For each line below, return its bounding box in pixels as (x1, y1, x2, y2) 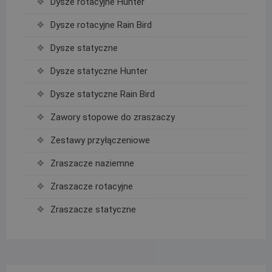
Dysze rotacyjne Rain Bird (50, 19, 152, 31)
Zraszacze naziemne (50, 158, 134, 169)
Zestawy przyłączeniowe (50, 135, 150, 146)
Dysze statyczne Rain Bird (50, 89, 155, 100)
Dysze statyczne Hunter (50, 66, 148, 77)
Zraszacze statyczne (50, 204, 136, 216)
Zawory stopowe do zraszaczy (50, 112, 175, 123)
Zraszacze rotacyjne (50, 181, 133, 192)
